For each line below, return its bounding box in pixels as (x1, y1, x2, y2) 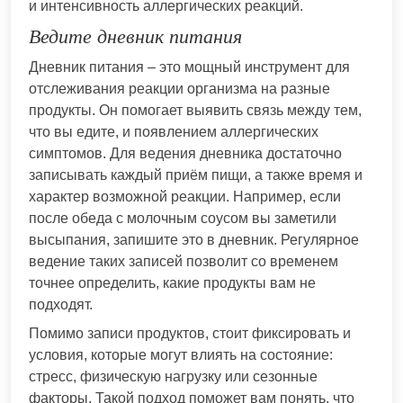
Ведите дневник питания (29, 24, 242, 48)
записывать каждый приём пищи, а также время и (29, 166, 363, 183)
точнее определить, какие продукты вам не (29, 274, 316, 291)
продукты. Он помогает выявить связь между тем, (29, 102, 362, 118)
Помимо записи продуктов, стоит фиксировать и (29, 325, 351, 341)
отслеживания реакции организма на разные (29, 80, 330, 96)
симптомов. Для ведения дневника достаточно (29, 145, 342, 161)
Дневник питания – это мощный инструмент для (29, 58, 350, 75)
